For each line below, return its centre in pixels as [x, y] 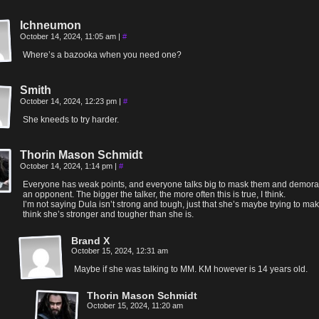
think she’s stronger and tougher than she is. [108, 214]
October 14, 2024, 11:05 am [69, 36]
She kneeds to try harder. [71, 120]
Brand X [90, 241]
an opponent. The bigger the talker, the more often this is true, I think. [154, 194]
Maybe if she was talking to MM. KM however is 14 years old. [191, 269]
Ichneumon [51, 25]
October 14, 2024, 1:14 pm [67, 166]
